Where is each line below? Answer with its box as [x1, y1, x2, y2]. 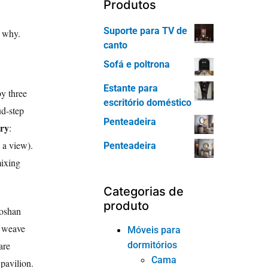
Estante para [103, 82, 159, 94]
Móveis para [127, 224, 181, 236]
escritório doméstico [103, 96, 192, 108]
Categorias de [103, 184, 184, 199]
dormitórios [127, 239, 178, 251]
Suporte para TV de [103, 25, 188, 36]
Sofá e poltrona [103, 58, 170, 70]
